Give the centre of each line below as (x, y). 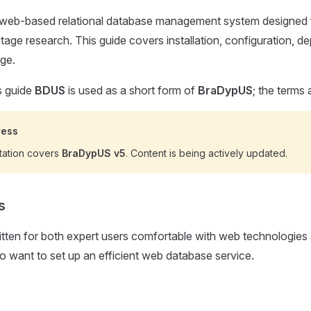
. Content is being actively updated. (207, 153)
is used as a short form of (132, 90)
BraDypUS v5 (94, 153)
